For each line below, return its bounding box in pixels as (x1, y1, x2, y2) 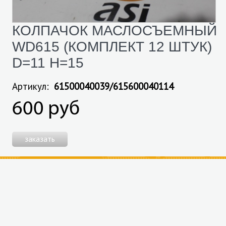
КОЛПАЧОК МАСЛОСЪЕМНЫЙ (12, 22, 217, 38)
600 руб (12, 99, 80, 120)
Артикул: (12, 80, 51, 93)
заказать (25, 134, 55, 144)
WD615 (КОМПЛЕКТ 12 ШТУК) (12, 38, 212, 54)
